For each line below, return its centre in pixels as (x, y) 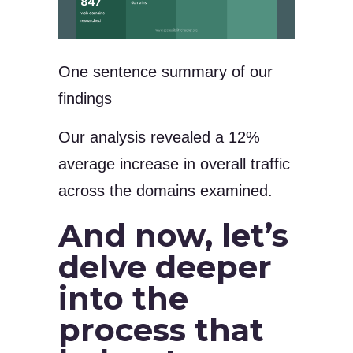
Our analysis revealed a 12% (159, 137)
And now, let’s (173, 235)
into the (123, 298)
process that (161, 330)
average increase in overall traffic (174, 164)
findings (85, 98)
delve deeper (165, 267)
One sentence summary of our (165, 72)
